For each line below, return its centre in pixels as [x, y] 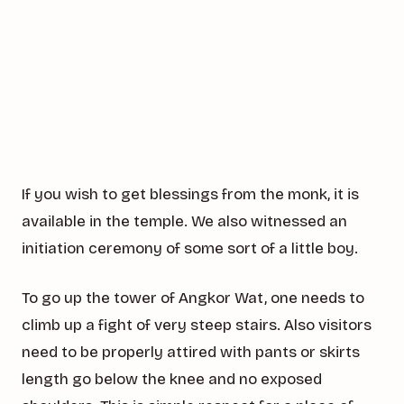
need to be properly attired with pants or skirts [191, 352]
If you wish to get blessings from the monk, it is [190, 195]
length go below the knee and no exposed [172, 379]
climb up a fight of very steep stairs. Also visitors [197, 325]
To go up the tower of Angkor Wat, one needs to [193, 298]
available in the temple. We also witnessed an [184, 222]
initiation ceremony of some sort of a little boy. [190, 249]
